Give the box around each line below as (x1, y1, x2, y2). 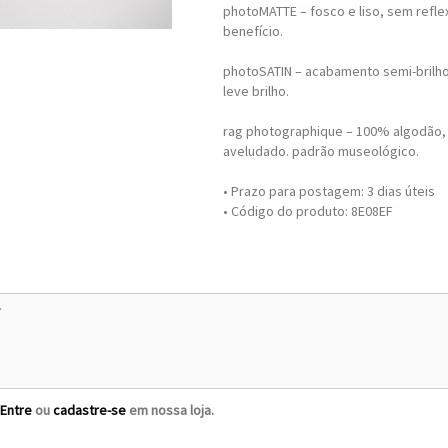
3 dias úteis (366, 182, 435, 200)
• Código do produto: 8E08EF (222, 202, 393, 220)
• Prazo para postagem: (222, 182, 367, 200)
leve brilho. (222, 82, 289, 100)
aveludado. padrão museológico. (222, 142, 419, 160)
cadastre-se (52, 401, 126, 419)
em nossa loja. (125, 401, 214, 419)
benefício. (222, 22, 283, 40)
